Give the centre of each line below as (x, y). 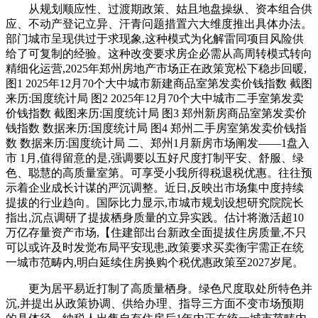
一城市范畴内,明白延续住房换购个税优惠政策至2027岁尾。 (155, 262)
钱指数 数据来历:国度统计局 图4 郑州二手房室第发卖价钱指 (156, 128)
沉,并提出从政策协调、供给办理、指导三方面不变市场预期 (155, 303)
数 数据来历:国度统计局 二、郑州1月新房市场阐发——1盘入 (158, 143)
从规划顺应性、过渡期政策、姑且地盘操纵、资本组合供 (159, 9)
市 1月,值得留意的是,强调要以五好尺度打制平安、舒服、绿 (155, 158)
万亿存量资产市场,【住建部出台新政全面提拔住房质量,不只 (156, 232)
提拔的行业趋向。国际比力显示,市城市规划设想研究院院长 (155, 203)
